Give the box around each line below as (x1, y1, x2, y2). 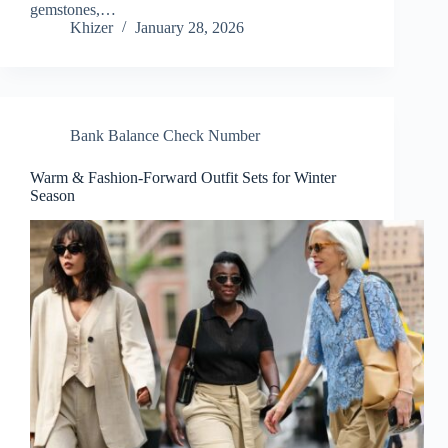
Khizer (70, 19, 113, 37)
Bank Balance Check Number (70, 127, 260, 145)
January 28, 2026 (135, 19, 244, 37)
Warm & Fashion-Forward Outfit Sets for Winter (30, 169, 336, 187)
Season (30, 187, 75, 205)
